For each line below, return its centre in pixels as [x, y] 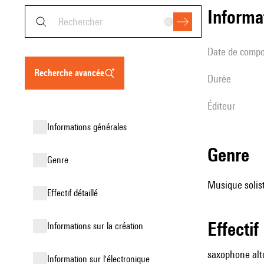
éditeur [224, 106]
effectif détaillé [75, 193]
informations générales [88, 127]
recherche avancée [72, 73]
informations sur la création [96, 226]
